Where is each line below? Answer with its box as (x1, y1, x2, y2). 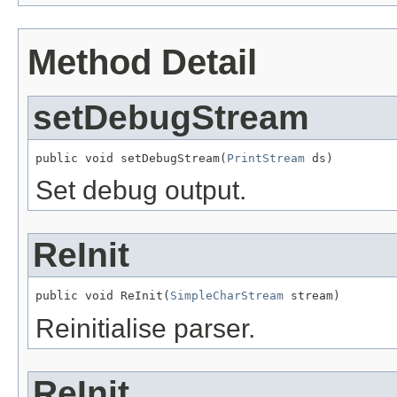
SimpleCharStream (170, 289, 284, 303)
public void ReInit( (35, 289, 170, 303)
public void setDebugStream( (35, 151, 227, 165)
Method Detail (27, 42, 257, 82)
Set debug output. (35, 175, 246, 206)
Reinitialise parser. (35, 314, 255, 344)
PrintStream (227, 151, 305, 165)
